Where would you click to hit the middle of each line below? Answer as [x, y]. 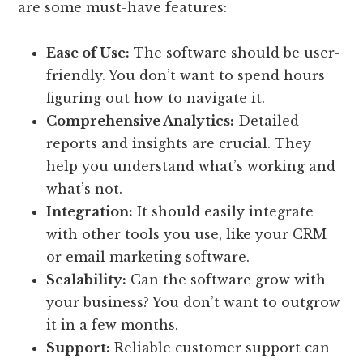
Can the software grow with [226, 279]
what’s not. [85, 188]
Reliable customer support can [220, 347]
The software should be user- [235, 52]
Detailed [267, 120]
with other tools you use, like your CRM [187, 234]
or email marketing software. [148, 256]
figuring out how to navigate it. [156, 98]
